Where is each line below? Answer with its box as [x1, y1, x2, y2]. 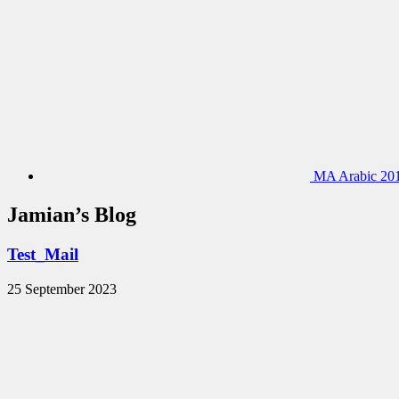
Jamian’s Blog [7, 203, 136, 227]
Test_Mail [7, 245, 78, 265]
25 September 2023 [7, 281, 117, 297]
